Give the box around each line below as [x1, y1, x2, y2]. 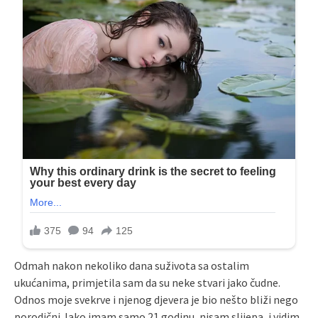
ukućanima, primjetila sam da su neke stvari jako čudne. [14, 275, 280, 290]
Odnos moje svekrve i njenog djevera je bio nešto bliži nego [14, 292, 298, 307]
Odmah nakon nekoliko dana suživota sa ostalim [14, 258, 249, 273]
